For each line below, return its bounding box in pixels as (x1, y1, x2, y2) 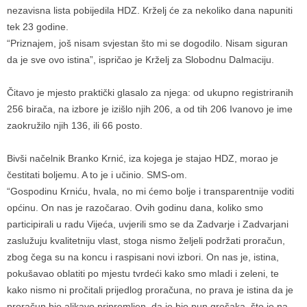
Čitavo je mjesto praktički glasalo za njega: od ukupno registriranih (7, 87, 293, 98)
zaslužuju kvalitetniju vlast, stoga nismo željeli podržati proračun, (7, 235, 285, 246)
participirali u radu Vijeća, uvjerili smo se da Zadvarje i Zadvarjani (7, 219, 288, 230)
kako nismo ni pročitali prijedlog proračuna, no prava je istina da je (7, 284, 293, 295)
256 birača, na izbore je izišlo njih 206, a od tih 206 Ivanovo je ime (7, 103, 293, 114)
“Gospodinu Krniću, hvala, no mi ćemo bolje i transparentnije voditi (7, 186, 294, 197)
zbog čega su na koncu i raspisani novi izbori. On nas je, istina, (7, 251, 279, 262)
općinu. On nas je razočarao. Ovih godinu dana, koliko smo (7, 202, 263, 213)
